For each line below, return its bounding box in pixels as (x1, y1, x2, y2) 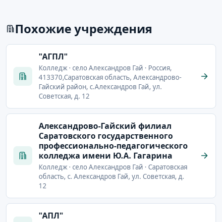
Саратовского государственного (39, 130, 173, 141)
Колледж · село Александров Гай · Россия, (39, 63, 172, 72)
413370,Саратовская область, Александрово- (39, 72, 181, 82)
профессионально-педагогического (39, 140, 188, 151)
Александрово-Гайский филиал (39, 120, 171, 131)
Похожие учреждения (15, 20, 152, 37)
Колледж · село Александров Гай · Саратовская (39, 162, 187, 171)
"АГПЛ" (39, 51, 68, 62)
